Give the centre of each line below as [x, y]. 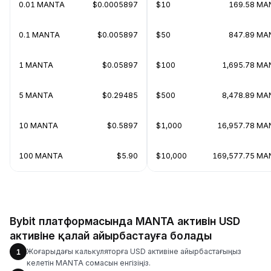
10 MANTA [38, 126]
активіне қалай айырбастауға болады [111, 236]
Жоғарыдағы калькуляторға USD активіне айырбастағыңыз [134, 251]
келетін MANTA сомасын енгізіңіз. [89, 263]
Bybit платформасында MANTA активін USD [125, 221]
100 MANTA [41, 156]
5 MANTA [36, 95]
